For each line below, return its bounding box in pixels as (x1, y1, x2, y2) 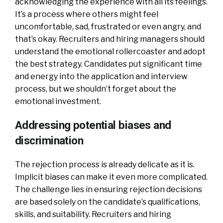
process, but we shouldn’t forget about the (15, 84, 176, 94)
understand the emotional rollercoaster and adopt (15, 46, 206, 56)
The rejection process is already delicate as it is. (15, 159, 195, 169)
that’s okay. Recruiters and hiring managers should (15, 34, 205, 44)
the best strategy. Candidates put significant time (15, 59, 202, 69)
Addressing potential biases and (15, 118, 171, 131)
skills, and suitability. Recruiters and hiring (15, 209, 171, 219)
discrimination (15, 133, 84, 147)
